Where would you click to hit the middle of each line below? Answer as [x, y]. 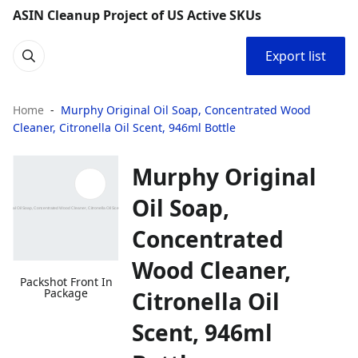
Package [66, 293]
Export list [296, 56]
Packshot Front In [66, 282]
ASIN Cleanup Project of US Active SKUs [137, 15]
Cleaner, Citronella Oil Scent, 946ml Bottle [124, 127]
